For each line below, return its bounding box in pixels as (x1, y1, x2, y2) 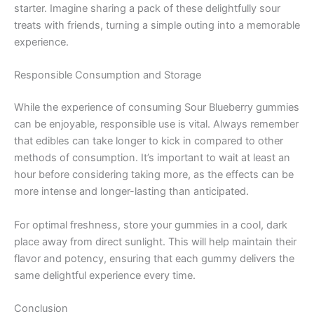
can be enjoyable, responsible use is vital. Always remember (14, 118, 299, 131)
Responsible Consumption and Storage (14, 69, 201, 82)
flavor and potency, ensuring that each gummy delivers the (14, 252, 294, 265)
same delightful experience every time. (14, 268, 196, 282)
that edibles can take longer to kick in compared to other (14, 135, 283, 148)
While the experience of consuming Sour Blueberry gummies (14, 101, 299, 114)
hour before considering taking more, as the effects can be (14, 168, 294, 182)
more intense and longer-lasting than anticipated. (14, 185, 249, 198)
